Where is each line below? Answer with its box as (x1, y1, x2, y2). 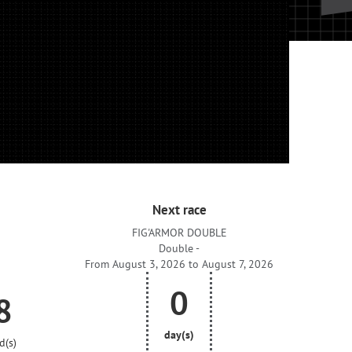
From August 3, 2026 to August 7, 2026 (85, 257, 273, 271)
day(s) (164, 328, 194, 342)
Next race (152, 201, 207, 218)
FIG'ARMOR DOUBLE (131, 225, 227, 240)
